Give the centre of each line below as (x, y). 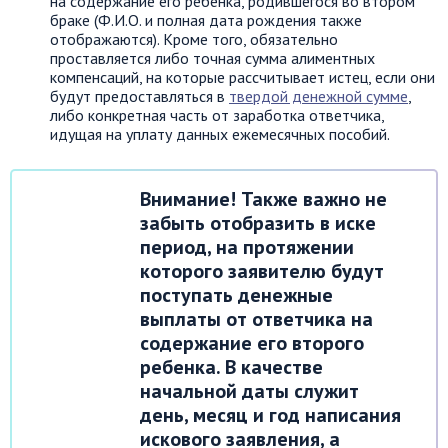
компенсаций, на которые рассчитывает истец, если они (242, 76)
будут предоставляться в (139, 95)
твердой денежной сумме (318, 95)
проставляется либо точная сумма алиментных (212, 57)
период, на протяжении (247, 246)
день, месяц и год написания (270, 414)
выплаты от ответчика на (256, 318)
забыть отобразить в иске (258, 222)
